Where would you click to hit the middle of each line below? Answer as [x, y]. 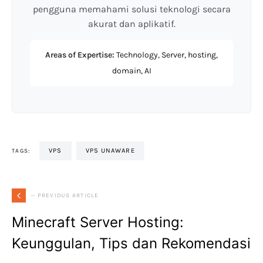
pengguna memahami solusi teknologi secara [131, 9]
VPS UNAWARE [112, 151]
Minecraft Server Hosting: [98, 222]
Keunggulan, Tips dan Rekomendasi [131, 244]
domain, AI [131, 71]
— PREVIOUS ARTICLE [65, 195]
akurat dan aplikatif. [131, 24]
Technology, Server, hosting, [166, 55]
